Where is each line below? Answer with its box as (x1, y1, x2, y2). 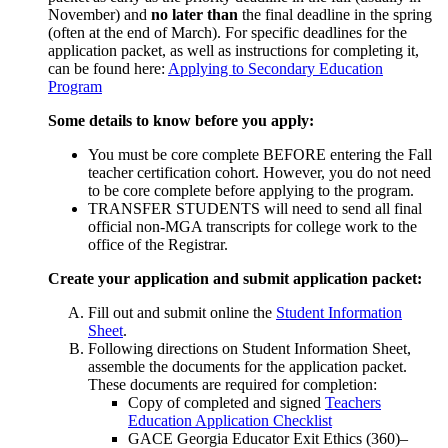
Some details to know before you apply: (48, 112, 314, 130)
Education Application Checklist (128, 412, 332, 430)
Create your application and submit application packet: (48, 270, 422, 288)
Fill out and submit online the (88, 304, 276, 322)
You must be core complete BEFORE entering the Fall (88, 146, 432, 164)
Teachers (325, 394, 381, 412)
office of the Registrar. (88, 236, 228, 254)
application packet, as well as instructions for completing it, (48, 42, 419, 60)
